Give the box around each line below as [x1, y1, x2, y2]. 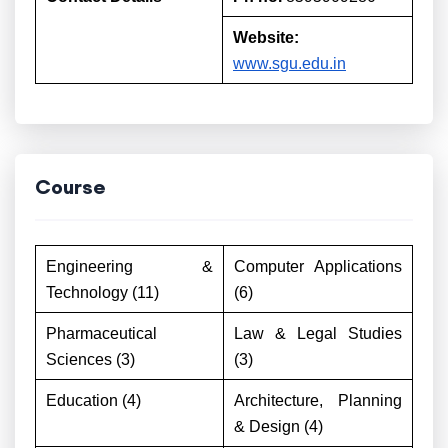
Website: [233, 29, 299, 46]
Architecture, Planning [234, 392, 402, 409]
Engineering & [46, 258, 213, 275]
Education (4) [46, 392, 141, 409]
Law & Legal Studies [234, 325, 402, 342]
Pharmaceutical [46, 325, 157, 342]
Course [35, 174, 106, 199]
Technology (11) [46, 284, 159, 301]
